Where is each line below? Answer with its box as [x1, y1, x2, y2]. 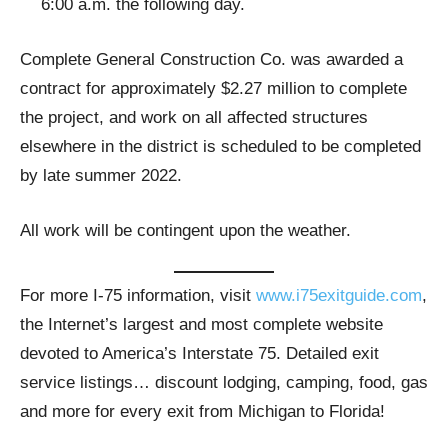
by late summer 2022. [20, 165, 182, 185]
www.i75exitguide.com [256, 286, 422, 306]
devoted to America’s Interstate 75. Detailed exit [20, 344, 379, 364]
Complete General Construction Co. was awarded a [20, 49, 403, 69]
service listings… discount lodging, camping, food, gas [20, 373, 428, 393]
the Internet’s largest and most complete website [20, 315, 383, 335]
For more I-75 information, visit [20, 286, 256, 306]
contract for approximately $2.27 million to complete [20, 78, 407, 98]
